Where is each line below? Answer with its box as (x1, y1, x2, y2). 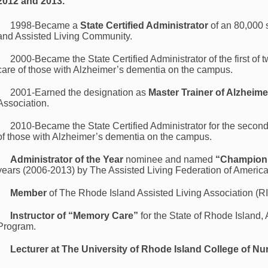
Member (10, 187, 47, 198)
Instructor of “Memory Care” (10, 210, 139, 221)
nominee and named (123, 154, 216, 165)
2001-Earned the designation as (10, 87, 149, 98)
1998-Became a (10, 20, 81, 31)
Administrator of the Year (10, 154, 124, 165)
